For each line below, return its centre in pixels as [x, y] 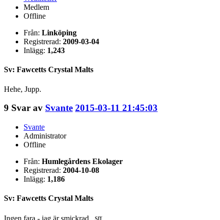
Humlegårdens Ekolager [82, 162]
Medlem [36, 7]
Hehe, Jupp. [23, 89]
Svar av [28, 108]
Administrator [45, 136]
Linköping [59, 33]
